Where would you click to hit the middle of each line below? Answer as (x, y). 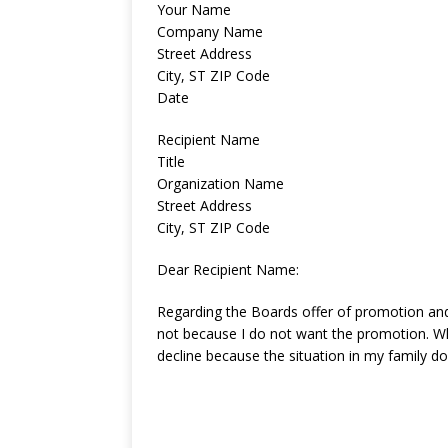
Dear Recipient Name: (228, 270)
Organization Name (220, 184)
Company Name (210, 32)
